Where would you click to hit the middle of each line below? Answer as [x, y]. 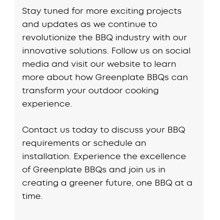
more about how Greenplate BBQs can [105, 77]
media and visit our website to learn [99, 64]
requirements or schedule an [84, 143]
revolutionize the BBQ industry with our [105, 37]
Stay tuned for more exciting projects [102, 11]
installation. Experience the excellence [104, 156]
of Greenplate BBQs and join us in [94, 169]
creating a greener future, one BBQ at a [108, 182]
